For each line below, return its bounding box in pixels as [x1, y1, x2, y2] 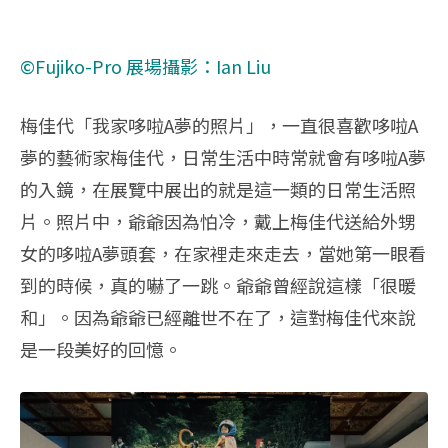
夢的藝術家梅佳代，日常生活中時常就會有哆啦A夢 [20, 143, 426, 170]
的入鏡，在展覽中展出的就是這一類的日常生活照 [20, 175, 416, 202]
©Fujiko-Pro [20, 52, 126, 79]
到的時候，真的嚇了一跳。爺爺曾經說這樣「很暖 [20, 271, 416, 298]
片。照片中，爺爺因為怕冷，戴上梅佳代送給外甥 [20, 207, 416, 234]
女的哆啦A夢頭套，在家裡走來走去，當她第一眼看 [20, 239, 426, 266]
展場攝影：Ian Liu [126, 52, 271, 79]
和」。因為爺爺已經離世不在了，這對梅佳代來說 [20, 303, 416, 330]
